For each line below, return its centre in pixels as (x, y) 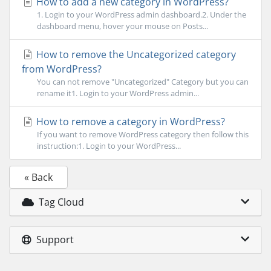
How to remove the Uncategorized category (135, 54)
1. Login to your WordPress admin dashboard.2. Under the (142, 15)
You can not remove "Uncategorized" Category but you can (143, 82)
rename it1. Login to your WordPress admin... (118, 93)
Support (53, 240)
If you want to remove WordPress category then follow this (143, 134)
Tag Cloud (59, 202)
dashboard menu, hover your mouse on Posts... (122, 26)
